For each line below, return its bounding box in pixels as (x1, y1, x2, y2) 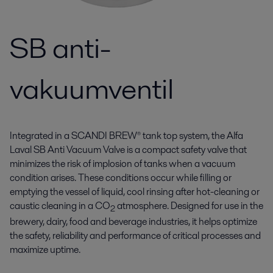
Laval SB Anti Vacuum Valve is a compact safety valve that (10, 143, 247, 157)
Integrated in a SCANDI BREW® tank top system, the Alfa (10, 129, 243, 143)
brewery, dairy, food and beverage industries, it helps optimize (10, 214, 257, 229)
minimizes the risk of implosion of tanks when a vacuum (10, 157, 235, 171)
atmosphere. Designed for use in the (115, 199, 263, 213)
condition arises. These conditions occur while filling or (10, 171, 232, 185)
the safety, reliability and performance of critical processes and (10, 229, 261, 243)
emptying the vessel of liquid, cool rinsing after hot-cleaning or (10, 185, 260, 199)
